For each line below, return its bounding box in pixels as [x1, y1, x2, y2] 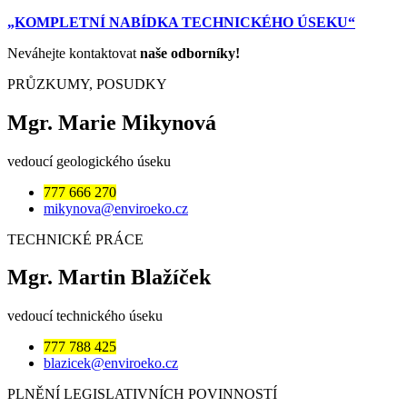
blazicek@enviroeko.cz [44, 355, 178, 372]
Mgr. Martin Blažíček [7, 265, 211, 290]
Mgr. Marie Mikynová [7, 110, 216, 134]
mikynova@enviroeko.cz [44, 200, 188, 216]
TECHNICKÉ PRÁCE [7, 231, 144, 247]
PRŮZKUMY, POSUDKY [7, 75, 167, 92]
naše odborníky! [140, 45, 240, 61]
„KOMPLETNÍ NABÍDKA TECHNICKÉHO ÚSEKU [7, 14, 348, 30]
